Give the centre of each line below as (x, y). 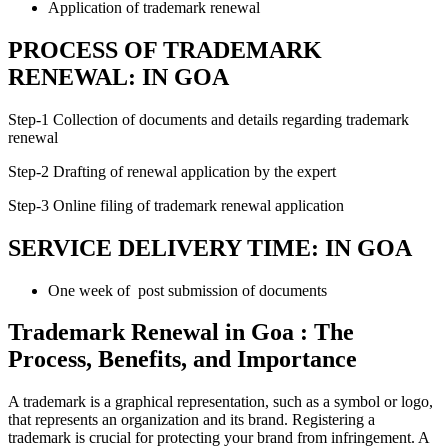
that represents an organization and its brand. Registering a (191, 420)
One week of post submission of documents (187, 290)
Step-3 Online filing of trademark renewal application (176, 205)
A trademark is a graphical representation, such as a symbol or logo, (220, 402)
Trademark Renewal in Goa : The (181, 332)
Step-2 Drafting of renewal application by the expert (172, 171)
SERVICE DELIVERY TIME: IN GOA (210, 247)
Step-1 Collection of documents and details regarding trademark (208, 119)
